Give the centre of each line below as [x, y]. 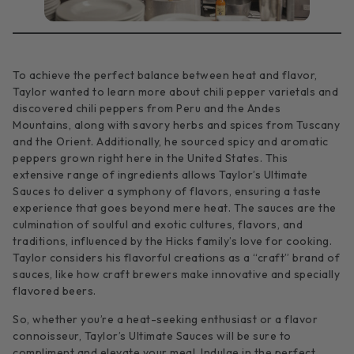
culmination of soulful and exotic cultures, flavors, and [158, 225]
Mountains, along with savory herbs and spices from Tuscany [176, 125]
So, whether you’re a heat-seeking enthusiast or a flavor [165, 319]
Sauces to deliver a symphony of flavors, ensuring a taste [167, 192]
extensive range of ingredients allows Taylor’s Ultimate [160, 175]
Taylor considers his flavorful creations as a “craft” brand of [176, 258]
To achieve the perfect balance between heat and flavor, [165, 75]
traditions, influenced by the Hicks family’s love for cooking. [172, 241]
